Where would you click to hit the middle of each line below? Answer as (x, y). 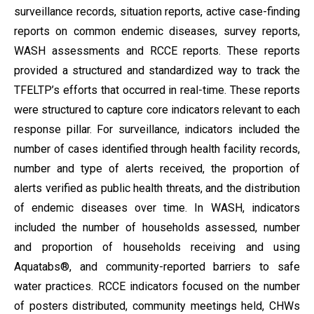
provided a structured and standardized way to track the (157, 70)
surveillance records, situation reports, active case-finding (157, 12)
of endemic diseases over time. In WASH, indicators (157, 208)
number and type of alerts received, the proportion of (157, 169)
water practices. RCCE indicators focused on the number (157, 286)
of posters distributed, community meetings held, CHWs (157, 306)
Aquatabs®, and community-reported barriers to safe (157, 267)
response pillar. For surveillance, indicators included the (157, 129)
